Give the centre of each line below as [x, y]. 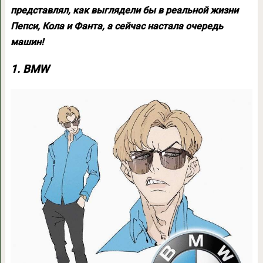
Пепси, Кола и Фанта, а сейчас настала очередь [117, 26]
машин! [27, 42]
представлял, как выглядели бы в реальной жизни [124, 10]
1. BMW [29, 69]
